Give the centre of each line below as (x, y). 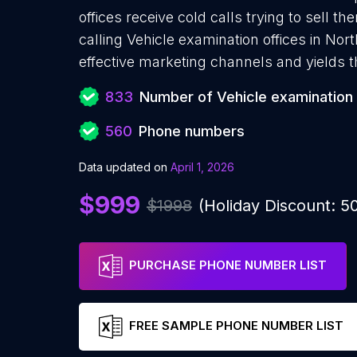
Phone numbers (192, 131)
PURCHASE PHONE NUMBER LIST (228, 265)
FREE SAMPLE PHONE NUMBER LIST (236, 326)
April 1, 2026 (202, 167)
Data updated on (123, 167)
